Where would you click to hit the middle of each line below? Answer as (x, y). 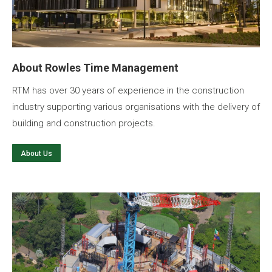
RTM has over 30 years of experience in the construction (128, 90)
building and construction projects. (84, 123)
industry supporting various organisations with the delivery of (136, 107)
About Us (36, 153)
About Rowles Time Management (95, 68)
